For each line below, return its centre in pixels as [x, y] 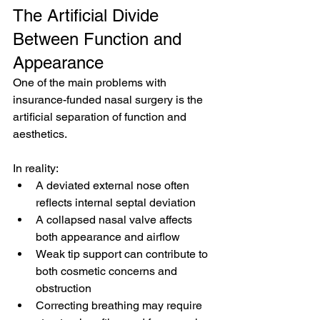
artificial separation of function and [101, 117]
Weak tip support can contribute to [123, 254]
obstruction [64, 288]
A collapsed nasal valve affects [115, 220]
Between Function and [100, 39]
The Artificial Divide [88, 15]
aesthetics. [40, 134]
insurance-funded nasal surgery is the [109, 100]
